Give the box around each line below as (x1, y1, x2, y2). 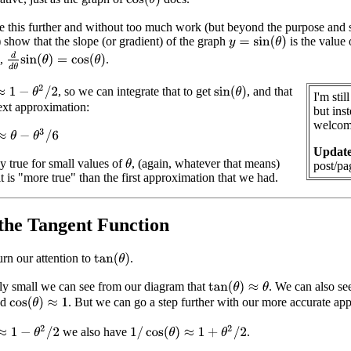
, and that (247, 84, 293, 98)
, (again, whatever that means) (132, 157, 280, 170)
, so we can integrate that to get (58, 84, 215, 98)
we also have (60, 324, 131, 338)
